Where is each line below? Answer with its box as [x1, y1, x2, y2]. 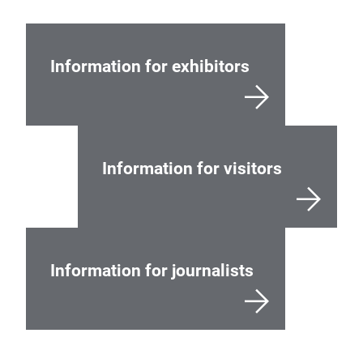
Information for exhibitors [50, 57, 250, 76]
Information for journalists [50, 261, 254, 280]
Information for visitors [102, 159, 282, 178]
